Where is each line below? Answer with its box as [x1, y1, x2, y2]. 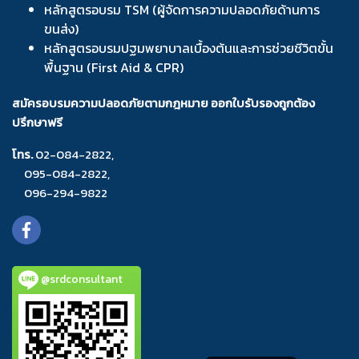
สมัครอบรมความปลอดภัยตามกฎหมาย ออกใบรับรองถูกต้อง [12, 94, 315, 113]
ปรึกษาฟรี [12, 113, 63, 132]
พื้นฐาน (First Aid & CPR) [44, 58, 184, 78]
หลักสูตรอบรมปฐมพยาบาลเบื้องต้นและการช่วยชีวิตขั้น [44, 38, 333, 58]
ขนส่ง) [44, 19, 79, 39]
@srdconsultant [38, 270, 123, 288]
